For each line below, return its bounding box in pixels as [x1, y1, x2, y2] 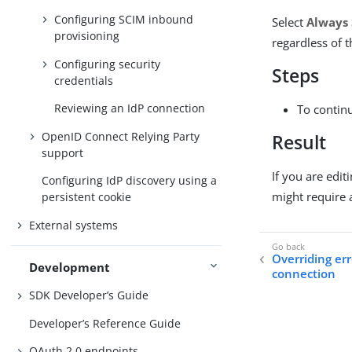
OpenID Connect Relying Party [42, 128, 200, 144]
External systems [29, 217, 119, 233]
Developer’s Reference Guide [29, 315, 181, 331]
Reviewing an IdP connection [54, 101, 206, 116]
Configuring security [54, 56, 161, 71]
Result [272, 130, 327, 155]
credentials [54, 72, 114, 88]
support [42, 145, 84, 160]
